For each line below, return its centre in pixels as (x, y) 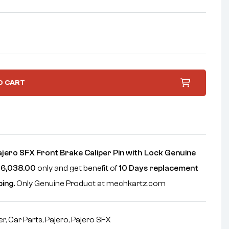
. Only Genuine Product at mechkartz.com (90, 184)
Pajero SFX (91, 220)
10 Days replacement (159, 168)
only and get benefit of (77, 168)
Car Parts (26, 220)
